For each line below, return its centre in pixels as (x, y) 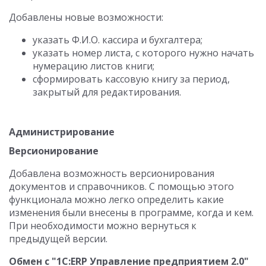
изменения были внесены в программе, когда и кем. (131, 213)
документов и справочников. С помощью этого (121, 186)
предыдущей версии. (58, 239)
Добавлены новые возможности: (86, 17)
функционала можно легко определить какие (116, 199)
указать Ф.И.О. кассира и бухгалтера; (118, 40)
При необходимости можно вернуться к (103, 226)
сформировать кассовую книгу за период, (131, 79)
